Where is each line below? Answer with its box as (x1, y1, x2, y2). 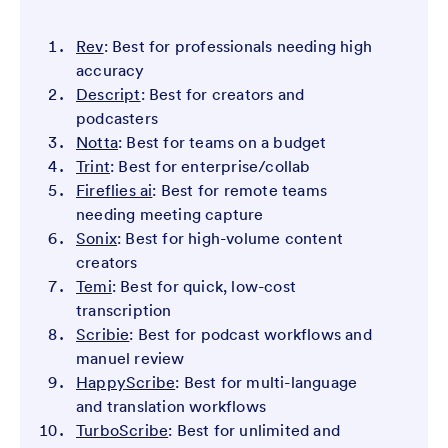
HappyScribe (76, 372, 176, 393)
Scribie (76, 324, 130, 345)
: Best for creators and (140, 84, 305, 105)
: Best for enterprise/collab (110, 156, 311, 177)
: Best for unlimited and (168, 420, 340, 441)
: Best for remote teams (152, 180, 327, 201)
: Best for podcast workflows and (129, 324, 372, 345)
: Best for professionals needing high (103, 36, 372, 57)
